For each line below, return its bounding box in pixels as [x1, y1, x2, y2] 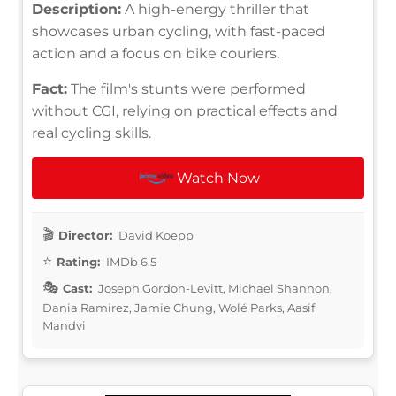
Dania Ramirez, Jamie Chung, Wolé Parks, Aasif [42, 301, 315, 316]
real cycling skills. [32, 125, 151, 142]
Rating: [57, 255, 100, 270]
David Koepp [116, 228, 194, 243]
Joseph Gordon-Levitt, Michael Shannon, [95, 281, 332, 296]
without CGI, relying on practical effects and [32, 103, 338, 120]
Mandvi [42, 318, 86, 333]
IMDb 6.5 [103, 255, 156, 270]
